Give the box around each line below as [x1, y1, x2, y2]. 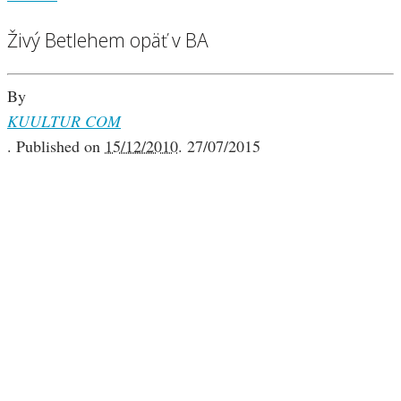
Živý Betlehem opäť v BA [7, 27, 209, 54]
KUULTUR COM [7, 110, 121, 132]
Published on [16, 135, 105, 158]
